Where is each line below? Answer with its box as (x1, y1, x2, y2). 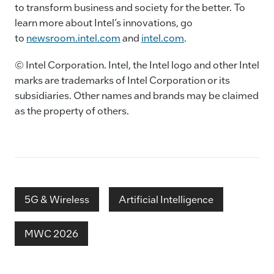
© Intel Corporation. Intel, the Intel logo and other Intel (15, 57, 259, 71)
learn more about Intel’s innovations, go (15, 15, 193, 29)
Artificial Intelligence (119, 193, 213, 206)
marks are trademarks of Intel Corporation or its (15, 73, 230, 86)
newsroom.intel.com (26, 31, 120, 44)
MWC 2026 (24, 227, 78, 240)
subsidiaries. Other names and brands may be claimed (15, 88, 259, 102)
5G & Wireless (24, 193, 89, 206)
